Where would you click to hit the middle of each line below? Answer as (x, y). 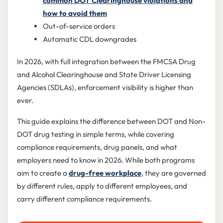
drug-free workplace (105, 173)
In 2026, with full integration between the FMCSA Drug (106, 62)
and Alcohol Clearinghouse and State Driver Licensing (104, 75)
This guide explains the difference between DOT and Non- (111, 121)
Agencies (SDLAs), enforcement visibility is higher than (105, 88)
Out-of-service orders (79, 26)
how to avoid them (75, 13)
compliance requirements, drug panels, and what (97, 147)
